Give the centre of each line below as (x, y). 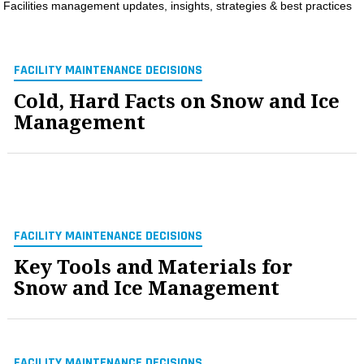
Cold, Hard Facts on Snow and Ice (177, 101)
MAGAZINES (44, 19)
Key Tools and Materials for (154, 267)
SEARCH (35, 82)
